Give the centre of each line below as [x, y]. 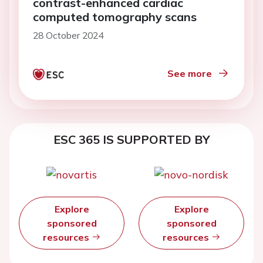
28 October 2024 [68, 35]
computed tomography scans [115, 16]
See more [190, 73]
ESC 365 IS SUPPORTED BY [131, 139]
